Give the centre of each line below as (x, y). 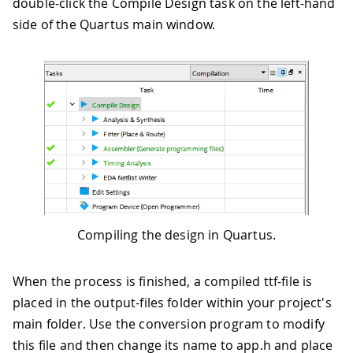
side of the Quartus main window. (114, 24)
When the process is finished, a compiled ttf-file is (163, 282)
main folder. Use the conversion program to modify (169, 324)
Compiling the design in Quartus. (176, 235)
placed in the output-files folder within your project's (172, 303)
